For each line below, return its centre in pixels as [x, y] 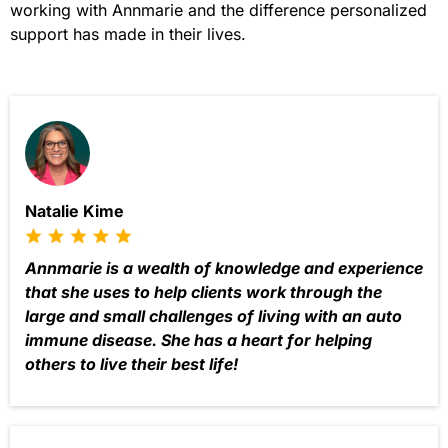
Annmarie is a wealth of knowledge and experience [224, 267]
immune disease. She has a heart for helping [198, 339]
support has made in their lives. [128, 34]
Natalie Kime [74, 211]
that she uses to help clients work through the [203, 291]
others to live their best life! [131, 363]
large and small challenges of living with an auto [213, 315]
